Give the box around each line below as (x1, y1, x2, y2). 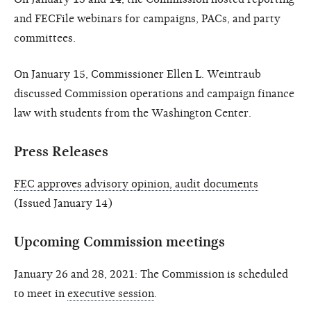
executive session (67, 287, 154, 300)
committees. (14, 31, 76, 44)
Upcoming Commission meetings (14, 233, 225, 250)
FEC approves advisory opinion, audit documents (14, 177, 258, 190)
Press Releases (14, 143, 108, 160)
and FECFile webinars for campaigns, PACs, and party (14, 12, 280, 25)
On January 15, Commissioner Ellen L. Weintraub (14, 67, 261, 81)
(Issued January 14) (14, 196, 112, 210)
